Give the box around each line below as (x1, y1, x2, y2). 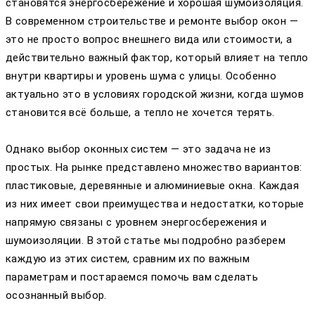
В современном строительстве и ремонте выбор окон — (6, 14, 298, 27)
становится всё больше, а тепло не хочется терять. (6, 105, 275, 119)
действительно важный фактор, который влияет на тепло (6, 51, 309, 64)
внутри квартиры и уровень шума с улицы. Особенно (6, 69, 277, 82)
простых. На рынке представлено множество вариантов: (6, 160, 302, 174)
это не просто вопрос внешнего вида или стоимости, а (6, 32, 292, 46)
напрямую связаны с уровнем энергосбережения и (6, 215, 266, 229)
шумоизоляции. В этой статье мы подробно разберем (6, 233, 286, 247)
